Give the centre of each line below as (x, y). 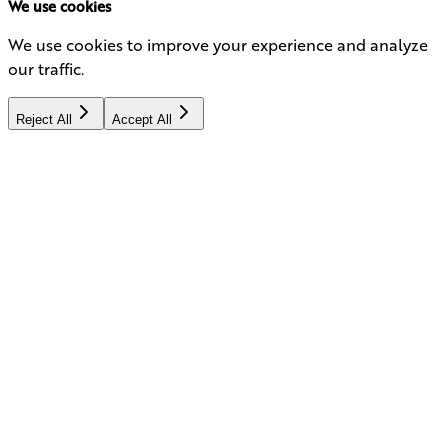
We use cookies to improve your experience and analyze (218, 44)
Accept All (142, 119)
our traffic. (46, 68)
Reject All (44, 119)
